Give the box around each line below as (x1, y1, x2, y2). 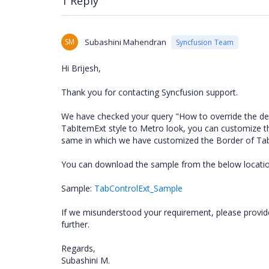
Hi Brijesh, (61, 62, 101, 74)
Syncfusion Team (176, 37, 234, 47)
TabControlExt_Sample (94, 183, 183, 194)
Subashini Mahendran (85, 37, 166, 47)
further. (61, 219, 89, 230)
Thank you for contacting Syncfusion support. (61, 86, 238, 98)
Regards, (61, 243, 95, 254)
